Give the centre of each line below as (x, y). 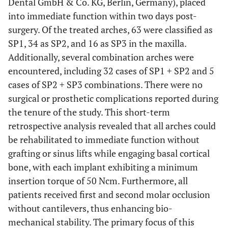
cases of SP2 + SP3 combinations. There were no (105, 85)
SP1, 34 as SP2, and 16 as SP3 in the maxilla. (97, 44)
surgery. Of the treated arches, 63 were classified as (110, 30)
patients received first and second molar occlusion (109, 195)
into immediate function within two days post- (103, 16)
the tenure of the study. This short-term (89, 112)
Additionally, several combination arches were (101, 57)
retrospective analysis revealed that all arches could (112, 126)
